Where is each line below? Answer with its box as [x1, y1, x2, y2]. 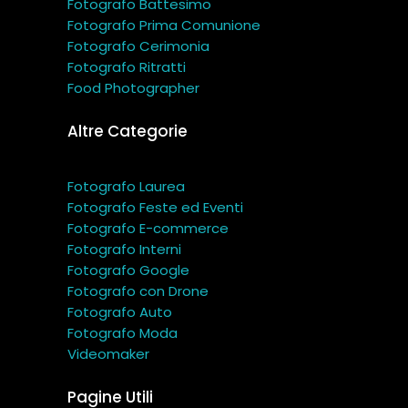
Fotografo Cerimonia [67, 36, 209, 56]
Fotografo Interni [67, 240, 181, 260]
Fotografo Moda [67, 323, 178, 343]
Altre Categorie [67, 120, 188, 143]
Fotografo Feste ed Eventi [67, 198, 243, 218]
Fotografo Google [67, 260, 189, 280]
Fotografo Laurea [67, 177, 185, 197]
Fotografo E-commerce [67, 219, 229, 239]
